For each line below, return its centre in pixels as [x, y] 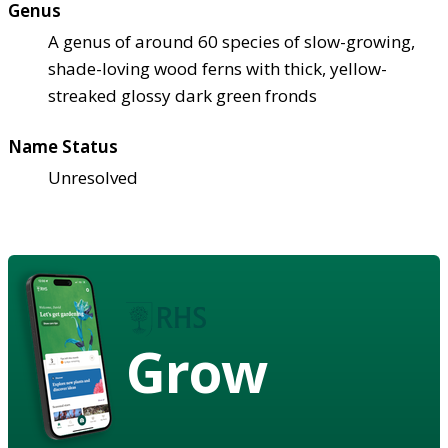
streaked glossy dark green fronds [182, 95]
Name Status [63, 146]
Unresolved [93, 177]
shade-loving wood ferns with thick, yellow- [217, 68]
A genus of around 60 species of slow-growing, [231, 41]
